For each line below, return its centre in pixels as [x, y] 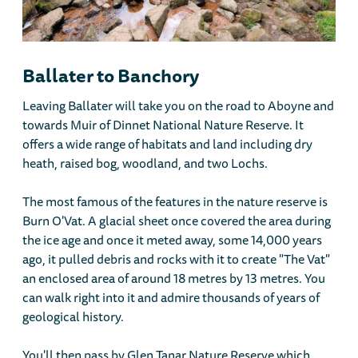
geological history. [74, 317]
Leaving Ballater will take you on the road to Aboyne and [179, 106]
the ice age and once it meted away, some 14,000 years [173, 240]
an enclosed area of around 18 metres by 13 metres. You [174, 278]
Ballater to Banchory [111, 76]
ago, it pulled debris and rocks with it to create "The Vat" [177, 259]
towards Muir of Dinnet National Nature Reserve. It [163, 125]
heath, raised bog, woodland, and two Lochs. [145, 163]
